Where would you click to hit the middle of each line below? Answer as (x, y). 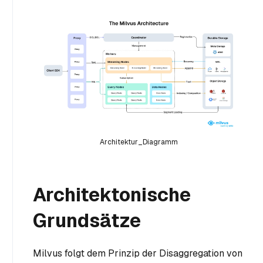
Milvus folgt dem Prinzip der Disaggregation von (138, 254)
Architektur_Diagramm (139, 142)
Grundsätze (87, 221)
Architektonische (112, 195)
